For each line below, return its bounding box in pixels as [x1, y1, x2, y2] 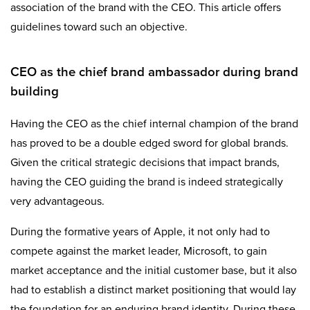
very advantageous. [10, 194, 104, 208]
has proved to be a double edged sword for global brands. [10, 136, 289, 150]
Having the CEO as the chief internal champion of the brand [10, 116, 298, 131]
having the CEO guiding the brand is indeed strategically [10, 174, 283, 189]
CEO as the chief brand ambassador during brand [10, 64, 298, 80]
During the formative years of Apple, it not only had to [10, 224, 270, 239]
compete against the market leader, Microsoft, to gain [10, 244, 267, 258]
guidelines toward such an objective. [10, 19, 188, 34]
